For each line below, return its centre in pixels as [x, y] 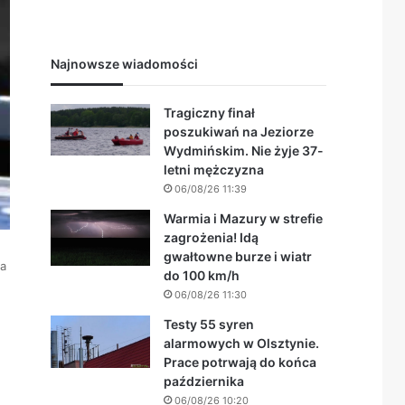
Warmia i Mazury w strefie [243, 218]
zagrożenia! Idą [211, 237]
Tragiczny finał [209, 113]
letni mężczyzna [214, 170]
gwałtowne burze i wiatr [238, 256]
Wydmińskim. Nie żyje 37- [244, 151]
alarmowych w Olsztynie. [241, 343]
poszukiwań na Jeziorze [239, 132]
